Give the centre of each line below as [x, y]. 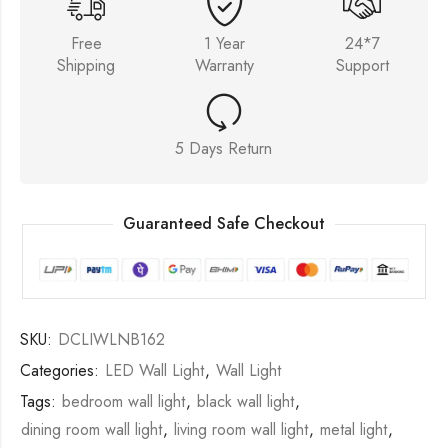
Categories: [62, 371]
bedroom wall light [123, 402]
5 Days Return [224, 148]
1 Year [224, 43]
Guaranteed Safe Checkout [224, 224]
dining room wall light [91, 430]
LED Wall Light [154, 371]
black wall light [245, 402]
